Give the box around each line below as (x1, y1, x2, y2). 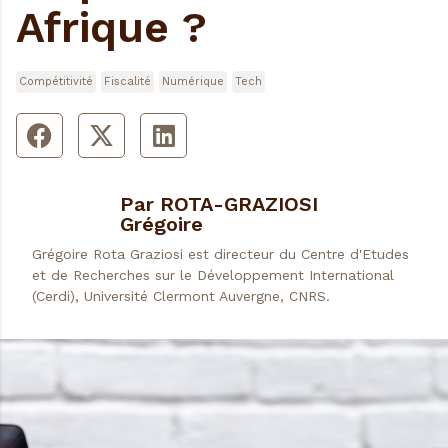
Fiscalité (104, 75, 151, 89)
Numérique (162, 75, 224, 89)
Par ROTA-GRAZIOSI (120, 192, 319, 217)
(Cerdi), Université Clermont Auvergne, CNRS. (32, 288, 330, 305)
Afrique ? (16, 2, 207, 53)
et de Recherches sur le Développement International (32, 267, 394, 284)
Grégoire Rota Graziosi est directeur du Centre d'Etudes (32, 246, 409, 263)
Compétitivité (19, 75, 93, 89)
